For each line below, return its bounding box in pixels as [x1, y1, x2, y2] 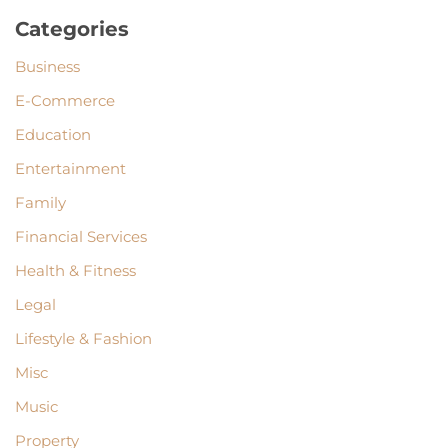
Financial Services [15, 227, 147, 247]
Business [15, 57, 80, 77]
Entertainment [15, 159, 126, 179]
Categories [15, 17, 129, 42]
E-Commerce [15, 91, 115, 111]
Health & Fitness [15, 261, 136, 281]
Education [15, 125, 91, 145]
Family [15, 193, 66, 213]
